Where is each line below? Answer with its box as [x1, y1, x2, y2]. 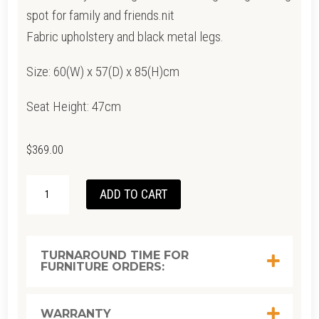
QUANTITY [25, 219, 78, 235]
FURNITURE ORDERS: [40, 259, 164, 273]
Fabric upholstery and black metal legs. [26, 28, 224, 45]
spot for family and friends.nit [26, 6, 174, 23]
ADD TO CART [99, 187, 167, 202]
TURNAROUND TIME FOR [40, 248, 189, 262]
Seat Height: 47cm [26, 98, 121, 115]
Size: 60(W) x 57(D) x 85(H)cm [26, 63, 179, 80]
